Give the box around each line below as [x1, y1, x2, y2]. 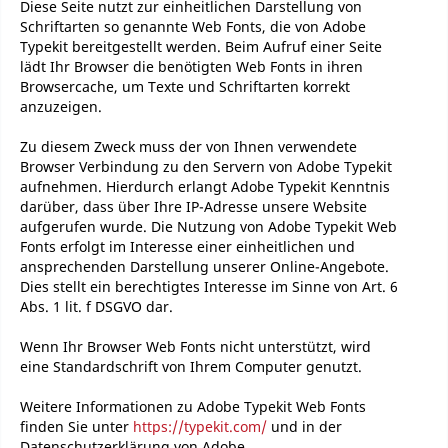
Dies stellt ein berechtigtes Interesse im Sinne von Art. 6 [20, 277, 398, 296]
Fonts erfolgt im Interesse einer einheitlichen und [20, 237, 355, 256]
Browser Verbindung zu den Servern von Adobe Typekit [20, 157, 392, 176]
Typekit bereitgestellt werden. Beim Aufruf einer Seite [20, 37, 382, 56]
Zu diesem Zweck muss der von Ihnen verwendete [20, 137, 357, 156]
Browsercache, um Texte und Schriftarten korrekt [20, 77, 350, 96]
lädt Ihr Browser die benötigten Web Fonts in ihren [20, 57, 363, 76]
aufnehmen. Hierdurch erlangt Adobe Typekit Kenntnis [20, 177, 390, 196]
